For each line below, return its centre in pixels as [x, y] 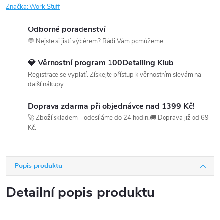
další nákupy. [47, 84]
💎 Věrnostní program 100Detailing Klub [101, 63]
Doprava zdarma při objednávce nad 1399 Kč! [111, 106]
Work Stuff [45, 7]
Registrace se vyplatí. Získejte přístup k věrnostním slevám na [115, 75]
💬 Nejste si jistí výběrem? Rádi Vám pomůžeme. [96, 41]
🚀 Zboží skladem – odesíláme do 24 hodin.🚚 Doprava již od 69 [118, 118]
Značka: [18, 7]
